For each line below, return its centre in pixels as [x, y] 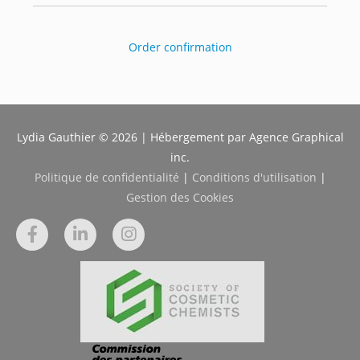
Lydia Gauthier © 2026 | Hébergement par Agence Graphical [180, 137]
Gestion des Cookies [180, 198]
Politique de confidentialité [106, 178]
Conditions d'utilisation [254, 178]
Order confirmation [180, 47]
